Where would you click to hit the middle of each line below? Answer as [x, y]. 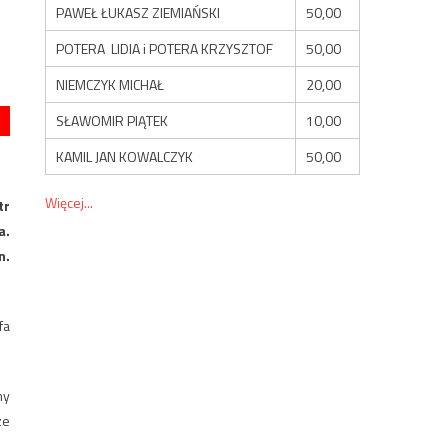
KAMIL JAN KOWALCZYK [125, 156]
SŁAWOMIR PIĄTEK [112, 120]
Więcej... [69, 202]
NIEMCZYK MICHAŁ [110, 84]
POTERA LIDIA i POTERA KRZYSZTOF [165, 48]
